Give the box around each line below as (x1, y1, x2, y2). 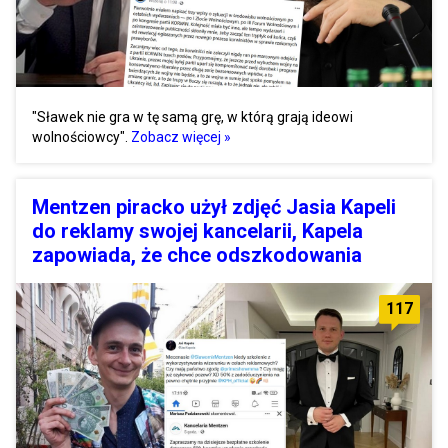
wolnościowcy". (32, 129, 128, 146)
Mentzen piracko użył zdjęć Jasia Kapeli (32, 195, 396, 220)
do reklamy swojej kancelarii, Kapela (32, 219, 363, 244)
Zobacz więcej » (131, 129, 231, 146)
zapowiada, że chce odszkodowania (32, 243, 362, 268)
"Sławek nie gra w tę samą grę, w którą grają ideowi (32, 109, 353, 126)
